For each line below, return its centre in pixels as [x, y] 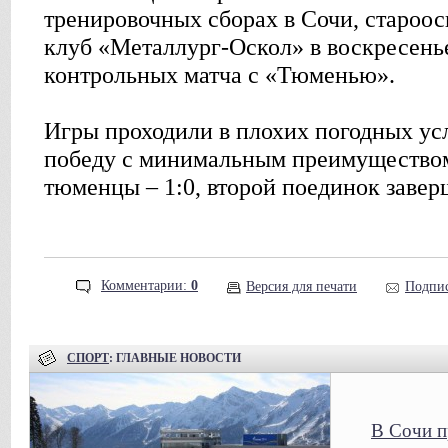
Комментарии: [146, 286]
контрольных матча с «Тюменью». [219, 75]
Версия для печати [301, 286]
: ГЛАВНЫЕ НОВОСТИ [175, 357]
